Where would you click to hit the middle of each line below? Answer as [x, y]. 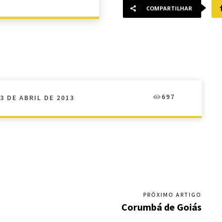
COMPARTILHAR [169, 8]
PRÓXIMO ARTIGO [172, 195]
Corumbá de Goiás [161, 207]
